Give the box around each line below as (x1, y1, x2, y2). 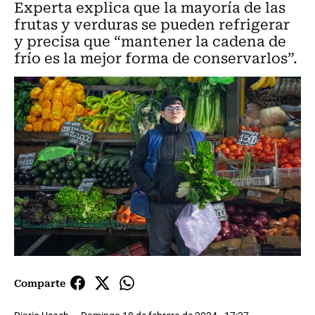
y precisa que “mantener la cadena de (14, 30, 286, 51)
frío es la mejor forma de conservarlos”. (14, 46, 297, 68)
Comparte (14, 275, 65, 291)
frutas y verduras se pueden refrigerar (14, 13, 290, 34)
